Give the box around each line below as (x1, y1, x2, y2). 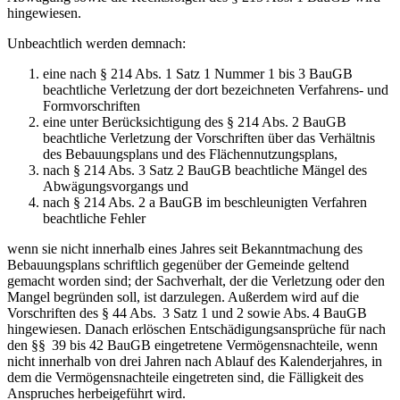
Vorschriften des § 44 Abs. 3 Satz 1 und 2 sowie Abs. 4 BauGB (7, 304, 367, 321)
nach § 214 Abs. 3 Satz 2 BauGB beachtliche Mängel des (43, 162, 367, 178)
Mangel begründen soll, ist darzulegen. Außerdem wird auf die (7, 288, 359, 304)
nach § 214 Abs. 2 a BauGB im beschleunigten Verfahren (43, 194, 367, 210)
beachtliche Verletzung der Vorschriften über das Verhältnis (43, 129, 375, 146)
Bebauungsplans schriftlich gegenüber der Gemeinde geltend (7, 256, 349, 272)
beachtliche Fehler (43, 210, 146, 226)
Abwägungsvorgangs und (43, 178, 188, 194)
